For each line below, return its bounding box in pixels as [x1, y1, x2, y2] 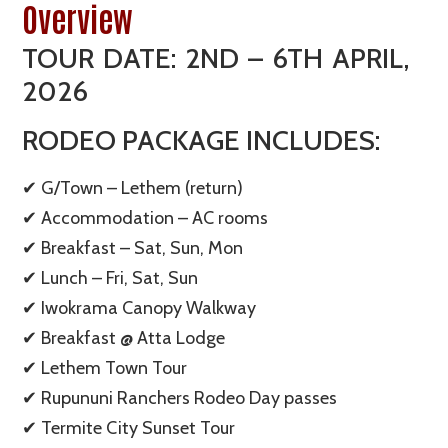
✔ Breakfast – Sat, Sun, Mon [22, 236, 244, 259]
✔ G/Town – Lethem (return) [22, 176, 244, 199]
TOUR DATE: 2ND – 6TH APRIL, [22, 40, 410, 75]
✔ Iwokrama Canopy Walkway [22, 296, 257, 319]
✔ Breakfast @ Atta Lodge [22, 326, 226, 349]
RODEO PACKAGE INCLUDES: [22, 122, 381, 157]
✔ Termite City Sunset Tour [22, 416, 236, 439]
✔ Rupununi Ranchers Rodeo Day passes [22, 386, 338, 409]
